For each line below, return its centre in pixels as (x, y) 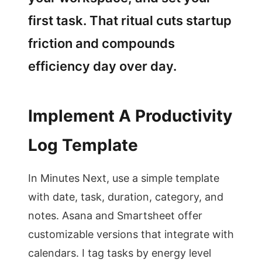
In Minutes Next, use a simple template (124, 178)
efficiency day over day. (102, 66)
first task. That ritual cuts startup (130, 20)
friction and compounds (101, 43)
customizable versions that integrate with (131, 234)
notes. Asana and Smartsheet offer (115, 216)
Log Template (83, 145)
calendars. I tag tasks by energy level (120, 253)
